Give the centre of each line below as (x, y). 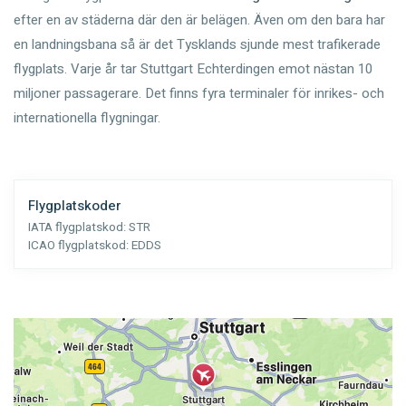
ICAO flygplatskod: (80, 246)
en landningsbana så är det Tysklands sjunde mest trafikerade (197, 45)
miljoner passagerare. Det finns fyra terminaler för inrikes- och (199, 94)
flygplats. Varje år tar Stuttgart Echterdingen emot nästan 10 (193, 69)
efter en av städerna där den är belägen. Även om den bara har (199, 20)
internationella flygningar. (87, 118)
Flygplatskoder (75, 206)
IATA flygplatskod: (78, 228)
